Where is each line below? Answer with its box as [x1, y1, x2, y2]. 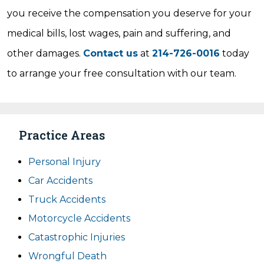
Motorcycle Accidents [28, 213, 130, 224]
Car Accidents [28, 175, 93, 186]
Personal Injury [28, 156, 101, 167]
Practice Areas [19, 127, 105, 143]
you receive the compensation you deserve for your [7, 8, 252, 19]
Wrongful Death [28, 250, 107, 262]
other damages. [7, 48, 83, 59]
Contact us [83, 48, 138, 59]
